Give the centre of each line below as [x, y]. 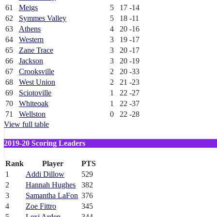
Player [53, 164]
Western [31, 39]
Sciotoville [35, 93]
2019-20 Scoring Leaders [45, 143]
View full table [26, 124]
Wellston [32, 114]
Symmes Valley [43, 18]
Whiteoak [34, 103]
